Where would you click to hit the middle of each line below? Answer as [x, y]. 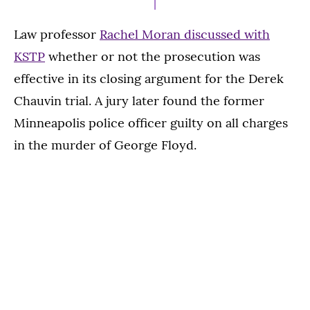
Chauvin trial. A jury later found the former [139, 101]
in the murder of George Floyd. [105, 145]
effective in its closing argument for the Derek [149, 79]
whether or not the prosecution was [153, 57]
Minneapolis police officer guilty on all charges [151, 123]
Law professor [57, 35]
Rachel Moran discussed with [185, 35]
